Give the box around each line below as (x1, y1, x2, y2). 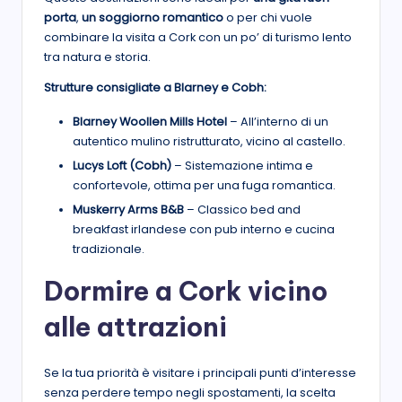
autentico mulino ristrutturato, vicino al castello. (73, 133, 345, 149)
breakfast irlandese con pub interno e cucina (73, 222, 335, 238)
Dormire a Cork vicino (44, 275, 328, 309)
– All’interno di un (227, 113, 328, 129)
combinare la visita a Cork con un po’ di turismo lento (44, 29, 352, 45)
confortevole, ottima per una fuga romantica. (73, 178, 336, 194)
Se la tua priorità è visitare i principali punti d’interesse (44, 365, 356, 381)
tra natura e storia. (44, 48, 151, 65)
